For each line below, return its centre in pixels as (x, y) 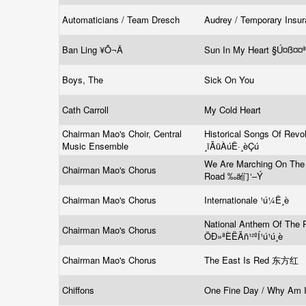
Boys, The (84, 80)
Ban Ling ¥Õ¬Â (94, 50)
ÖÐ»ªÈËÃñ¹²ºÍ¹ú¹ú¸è (245, 236)
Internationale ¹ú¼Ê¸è (248, 200)
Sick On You (231, 80)
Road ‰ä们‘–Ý (235, 176)
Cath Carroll (87, 110)
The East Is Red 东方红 (253, 260)
